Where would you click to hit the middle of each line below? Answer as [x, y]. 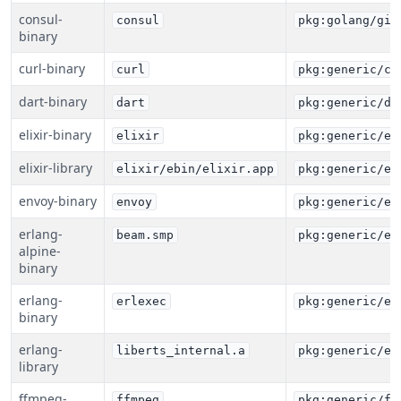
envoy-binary [58, 201]
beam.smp [145, 235]
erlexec [141, 301]
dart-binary [53, 102]
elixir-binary [55, 135]
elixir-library [55, 168]
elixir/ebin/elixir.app [195, 169]
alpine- [40, 251]
